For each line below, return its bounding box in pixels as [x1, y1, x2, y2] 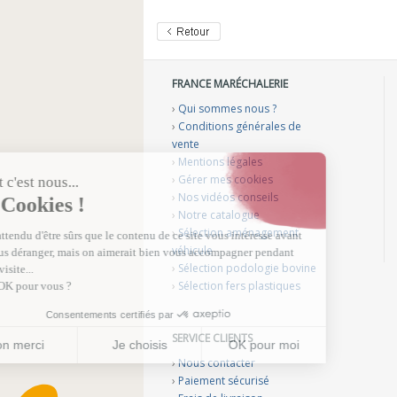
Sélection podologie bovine [178, 261, 316, 276]
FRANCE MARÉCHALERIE [172, 76, 288, 91]
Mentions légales [178, 154, 262, 169]
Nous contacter [178, 355, 255, 370]
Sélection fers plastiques [178, 278, 300, 293]
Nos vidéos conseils [178, 190, 278, 205]
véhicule [172, 243, 213, 258]
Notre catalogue [178, 207, 260, 222]
